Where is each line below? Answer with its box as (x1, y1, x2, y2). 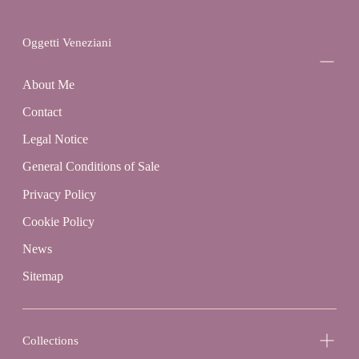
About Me (22, 77, 75, 91)
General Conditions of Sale (22, 159, 159, 174)
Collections (22, 333, 79, 347)
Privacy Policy (22, 187, 96, 201)
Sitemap (22, 269, 63, 284)
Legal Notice (22, 132, 88, 147)
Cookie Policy (22, 214, 95, 228)
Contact (22, 104, 62, 119)
